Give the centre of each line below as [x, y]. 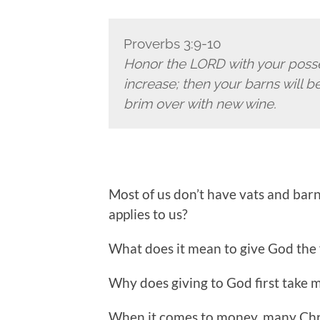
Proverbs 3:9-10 [172, 44]
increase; [152, 84]
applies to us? [148, 214]
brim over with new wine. [200, 104]
